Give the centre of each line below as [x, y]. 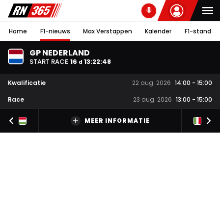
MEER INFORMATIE [117, 121]
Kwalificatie [27, 82]
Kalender [158, 31]
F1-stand [198, 31]
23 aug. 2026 [152, 100]
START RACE [49, 61]
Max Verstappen [107, 31]
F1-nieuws [55, 31]
